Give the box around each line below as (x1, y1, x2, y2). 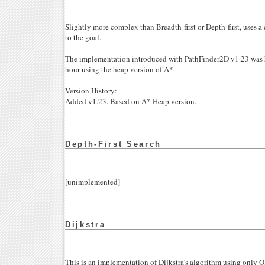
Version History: (65, 85, 117, 96)
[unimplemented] (65, 176, 120, 188)
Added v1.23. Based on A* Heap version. (65, 96, 196, 107)
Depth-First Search (65, 140, 161, 149)
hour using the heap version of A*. (65, 64, 175, 75)
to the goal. (65, 32, 101, 43)
